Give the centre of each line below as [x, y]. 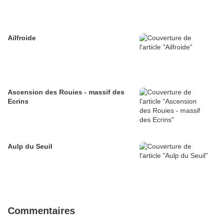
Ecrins [18, 101]
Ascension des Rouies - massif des [66, 92]
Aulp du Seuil [30, 147]
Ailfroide [22, 38]
